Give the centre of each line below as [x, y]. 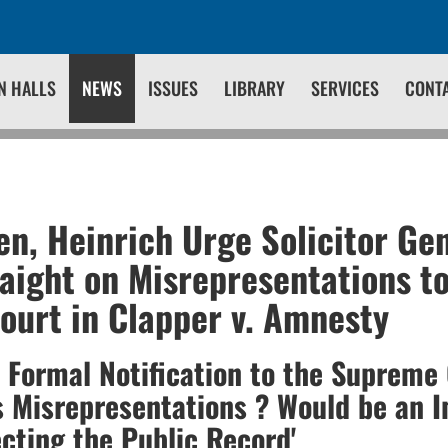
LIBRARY [254, 88]
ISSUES [173, 88]
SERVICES [345, 88]
